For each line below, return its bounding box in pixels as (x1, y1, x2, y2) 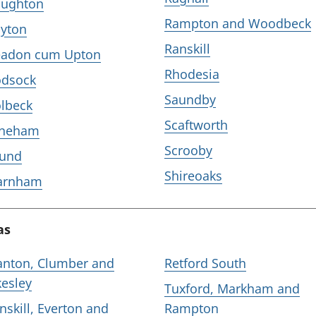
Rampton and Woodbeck (164, 15, 311, 32)
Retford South (164, 255, 246, 272)
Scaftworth (164, 116, 228, 133)
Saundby (164, 91, 216, 108)
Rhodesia (164, 66, 219, 83)
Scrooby (164, 142, 212, 159)
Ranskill (164, 40, 210, 57)
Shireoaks (164, 167, 222, 184)
